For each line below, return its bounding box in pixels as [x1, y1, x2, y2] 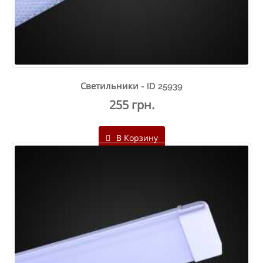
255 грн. [109, 96, 154, 113]
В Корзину [113, 131, 158, 143]
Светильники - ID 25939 [80, 80, 183, 92]
